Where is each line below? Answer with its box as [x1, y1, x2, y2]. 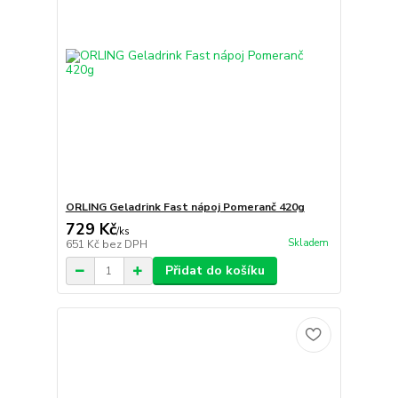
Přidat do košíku [164, 262, 265, 280]
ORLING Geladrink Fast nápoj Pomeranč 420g [65, 200, 305, 215]
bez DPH [101, 237, 147, 252]
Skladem [287, 235, 329, 250]
